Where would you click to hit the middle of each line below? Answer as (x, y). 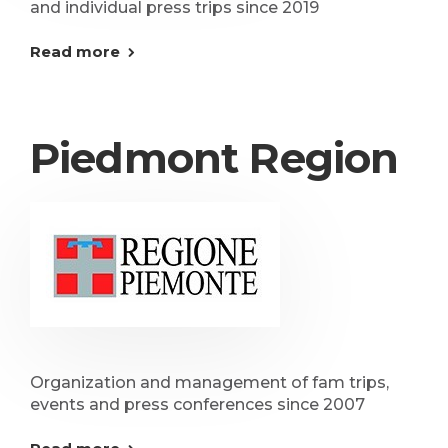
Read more (75, 51)
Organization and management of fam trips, (209, 382)
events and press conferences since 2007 (197, 404)
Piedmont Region (214, 158)
